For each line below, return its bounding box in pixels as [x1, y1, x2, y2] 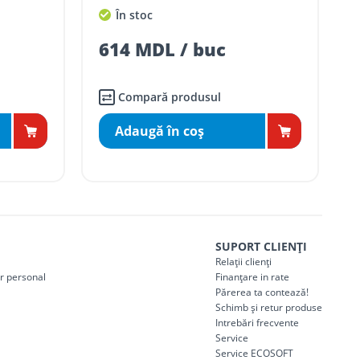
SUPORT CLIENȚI [215, 239, 307, 255]
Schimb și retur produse [215, 301, 322, 315]
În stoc [112, 6, 153, 22]
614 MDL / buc [98, 37, 226, 62]
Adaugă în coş [114, 122, 204, 141]
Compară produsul [117, 89, 221, 105]
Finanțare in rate [215, 270, 289, 284]
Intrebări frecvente [215, 316, 299, 330]
